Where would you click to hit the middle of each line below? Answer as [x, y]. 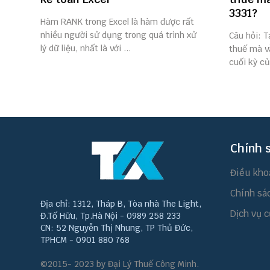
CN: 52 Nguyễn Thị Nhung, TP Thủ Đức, [117, 228]
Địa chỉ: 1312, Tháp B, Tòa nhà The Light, [121, 204]
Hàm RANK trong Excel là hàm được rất [117, 22]
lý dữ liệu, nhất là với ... [86, 48]
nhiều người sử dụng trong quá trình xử [118, 35]
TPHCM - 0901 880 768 [85, 240]
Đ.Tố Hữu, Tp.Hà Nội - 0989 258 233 [111, 216]
